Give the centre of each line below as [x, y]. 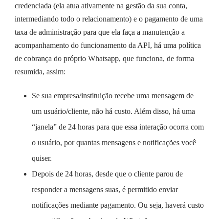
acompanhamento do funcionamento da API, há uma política [108, 45]
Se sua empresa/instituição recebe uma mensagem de [113, 95]
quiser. [42, 158]
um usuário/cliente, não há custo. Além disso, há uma [113, 111]
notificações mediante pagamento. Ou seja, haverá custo [118, 205]
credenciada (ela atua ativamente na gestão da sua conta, [101, 5]
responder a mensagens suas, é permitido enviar [105, 189]
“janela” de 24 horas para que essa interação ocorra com [118, 127]
